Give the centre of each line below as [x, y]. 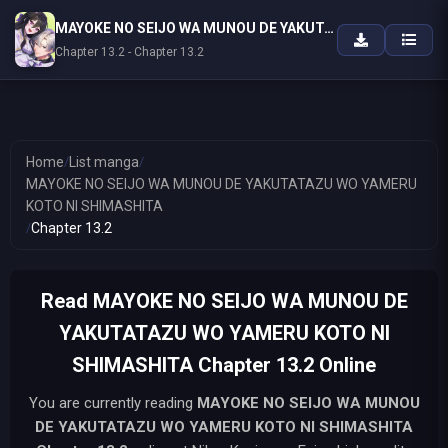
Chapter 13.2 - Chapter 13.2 [129, 52]
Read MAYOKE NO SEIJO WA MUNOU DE [224, 301]
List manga [104, 162]
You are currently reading [112, 403]
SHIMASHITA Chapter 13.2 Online [224, 365]
